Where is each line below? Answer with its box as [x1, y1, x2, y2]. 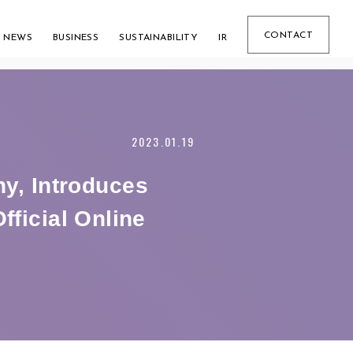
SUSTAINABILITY [119, 33, 199, 43]
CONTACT [264, 31, 313, 40]
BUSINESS [52, 33, 99, 43]
